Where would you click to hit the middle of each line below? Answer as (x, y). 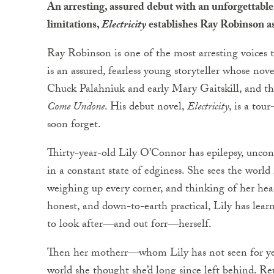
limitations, (74, 26)
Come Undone (76, 108)
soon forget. (74, 126)
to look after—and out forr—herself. (129, 225)
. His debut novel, (146, 108)
